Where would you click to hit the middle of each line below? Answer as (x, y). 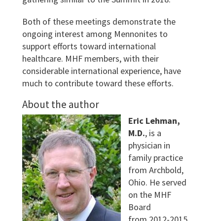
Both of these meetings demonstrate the (99, 21)
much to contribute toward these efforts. (98, 83)
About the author (60, 104)
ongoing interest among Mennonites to (95, 34)
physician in (149, 145)
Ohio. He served (157, 182)
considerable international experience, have (101, 71)
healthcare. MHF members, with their (90, 58)
